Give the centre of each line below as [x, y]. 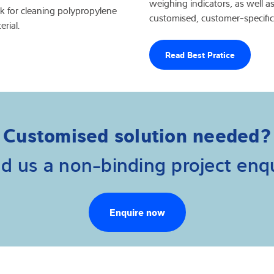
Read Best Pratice [200, 54]
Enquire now [137, 211]
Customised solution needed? [137, 134]
